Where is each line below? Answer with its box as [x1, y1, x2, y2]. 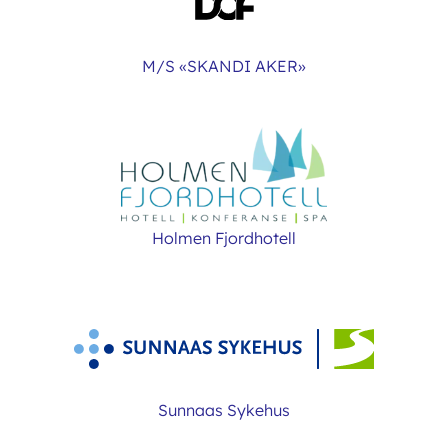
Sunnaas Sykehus [158, 400, 290, 420]
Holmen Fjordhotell [152, 228, 296, 248]
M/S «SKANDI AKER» [142, 56, 306, 76]
